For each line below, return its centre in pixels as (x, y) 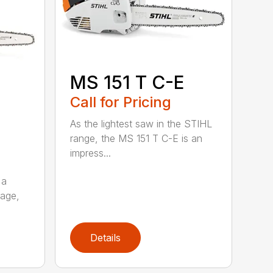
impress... (91, 153)
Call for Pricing (121, 102)
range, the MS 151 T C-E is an (136, 138)
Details (106, 238)
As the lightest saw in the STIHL (141, 123)
